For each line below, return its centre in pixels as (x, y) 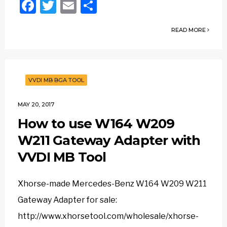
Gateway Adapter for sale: (67, 200)
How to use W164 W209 (96, 124)
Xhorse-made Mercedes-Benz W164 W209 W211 (112, 184)
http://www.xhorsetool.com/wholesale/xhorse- (108, 216)
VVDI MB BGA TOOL (56, 80)
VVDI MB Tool (62, 157)
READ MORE (189, 30)
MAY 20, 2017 (36, 104)
